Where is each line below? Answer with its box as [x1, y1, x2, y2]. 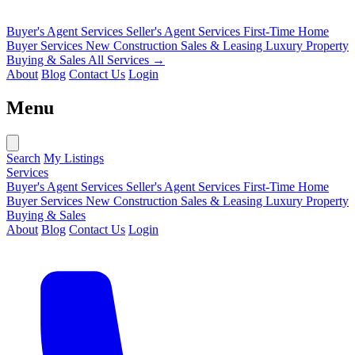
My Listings [44, 151, 104, 165]
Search [6, 151, 40, 165]
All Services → [88, 53, 165, 67]
